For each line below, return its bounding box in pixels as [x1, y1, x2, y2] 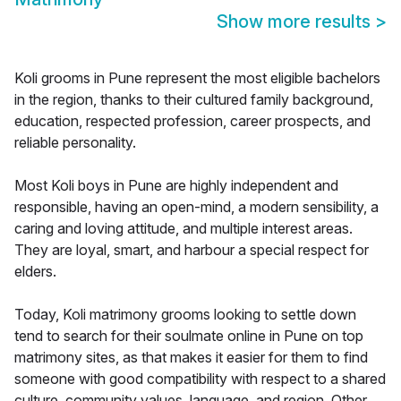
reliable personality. [14, 133, 136, 152]
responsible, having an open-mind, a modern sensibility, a [14, 198, 379, 217]
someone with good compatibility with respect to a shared [14, 370, 386, 388]
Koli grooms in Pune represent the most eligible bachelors [14, 69, 380, 88]
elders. [14, 262, 56, 281]
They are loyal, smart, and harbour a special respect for [14, 241, 369, 260]
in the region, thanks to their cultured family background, [14, 90, 373, 109]
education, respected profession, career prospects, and [14, 112, 371, 131]
